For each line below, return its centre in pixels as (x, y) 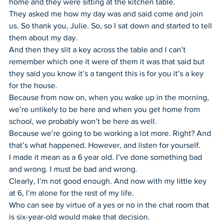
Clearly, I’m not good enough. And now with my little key (109, 181)
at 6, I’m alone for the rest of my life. (71, 193)
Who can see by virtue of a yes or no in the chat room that (110, 205)
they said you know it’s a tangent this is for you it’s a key (107, 73)
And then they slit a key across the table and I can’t (98, 49)
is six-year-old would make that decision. (79, 217)
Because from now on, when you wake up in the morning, (110, 97)
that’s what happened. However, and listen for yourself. (105, 145)
